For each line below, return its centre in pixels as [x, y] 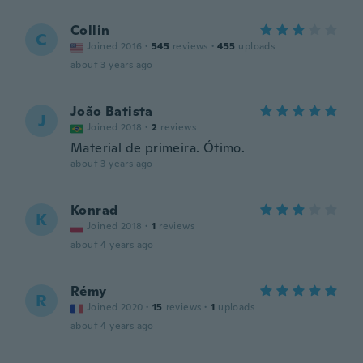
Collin [90, 30]
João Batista [112, 111]
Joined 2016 [115, 46]
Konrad [94, 210]
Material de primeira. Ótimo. [158, 148]
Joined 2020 [115, 307]
